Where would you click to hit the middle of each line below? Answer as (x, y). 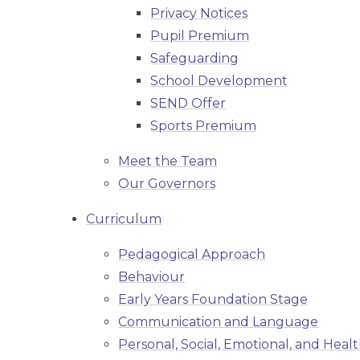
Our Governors (167, 184)
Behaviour (152, 277)
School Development (219, 81)
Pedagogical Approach (192, 255)
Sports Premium (204, 126)
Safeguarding (195, 59)
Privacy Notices (199, 14)
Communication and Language (219, 322)
